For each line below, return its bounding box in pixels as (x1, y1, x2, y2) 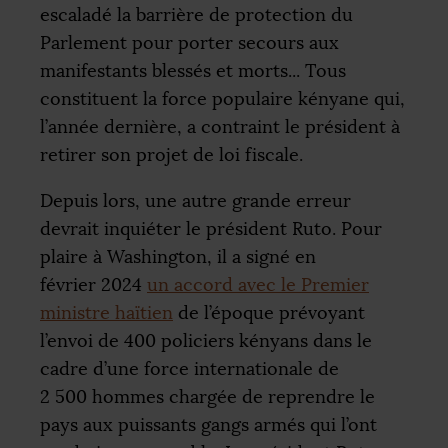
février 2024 (40, 273, 147, 296)
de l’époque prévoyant (173, 301, 365, 324)
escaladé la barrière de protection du (40, 3, 353, 26)
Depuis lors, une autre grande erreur (40, 189, 351, 212)
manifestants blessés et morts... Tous (40, 59, 346, 82)
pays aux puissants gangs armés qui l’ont (40, 413, 377, 436)
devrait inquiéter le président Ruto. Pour (40, 217, 382, 240)
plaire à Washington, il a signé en (40, 245, 316, 268)
